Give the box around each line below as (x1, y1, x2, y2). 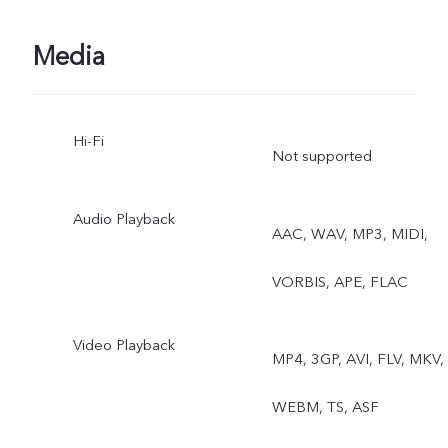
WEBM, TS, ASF (271, 397, 379, 418)
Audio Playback (72, 208, 175, 229)
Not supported (271, 145, 372, 166)
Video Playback (72, 334, 175, 355)
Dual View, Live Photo (271, 8, 417, 28)
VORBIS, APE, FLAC (271, 271, 408, 292)
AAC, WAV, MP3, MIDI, (271, 223, 428, 244)
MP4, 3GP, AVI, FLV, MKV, (271, 349, 444, 370)
